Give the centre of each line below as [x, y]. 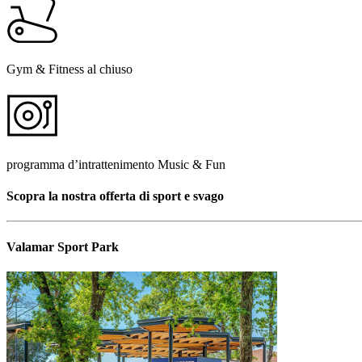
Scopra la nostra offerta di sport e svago [115, 196]
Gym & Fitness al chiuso [69, 69]
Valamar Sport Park [63, 246]
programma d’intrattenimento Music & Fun [116, 164]
